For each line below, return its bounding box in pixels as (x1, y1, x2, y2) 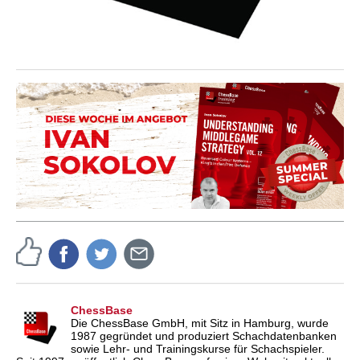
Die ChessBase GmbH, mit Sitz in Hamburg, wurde (71, 316, 329, 329)
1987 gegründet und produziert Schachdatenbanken (71, 329, 337, 342)
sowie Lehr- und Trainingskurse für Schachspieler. (71, 342, 325, 355)
